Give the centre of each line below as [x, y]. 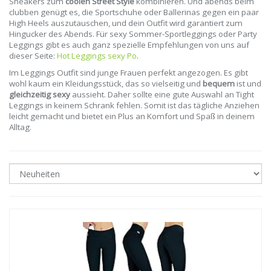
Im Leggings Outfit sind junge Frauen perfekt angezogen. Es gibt [129, 73]
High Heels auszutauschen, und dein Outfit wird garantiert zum [126, 23]
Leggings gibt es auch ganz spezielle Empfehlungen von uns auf [129, 45]
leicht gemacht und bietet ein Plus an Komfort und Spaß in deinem [132, 116]
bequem [219, 84]
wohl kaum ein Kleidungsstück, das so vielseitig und [106, 84]
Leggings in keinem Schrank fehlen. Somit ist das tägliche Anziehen [134, 106]
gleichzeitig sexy [40, 95]
